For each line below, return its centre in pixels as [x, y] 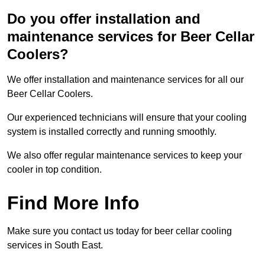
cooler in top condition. [54, 170]
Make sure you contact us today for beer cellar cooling [119, 231]
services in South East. [55, 245]
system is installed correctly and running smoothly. [112, 132]
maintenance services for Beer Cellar [131, 37]
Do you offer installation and [104, 19]
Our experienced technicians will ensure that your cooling [127, 118]
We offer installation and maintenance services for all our [125, 80]
